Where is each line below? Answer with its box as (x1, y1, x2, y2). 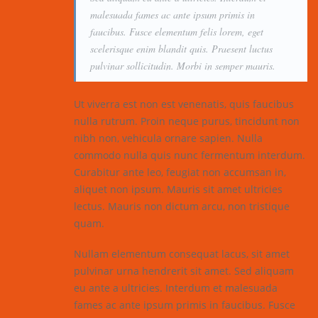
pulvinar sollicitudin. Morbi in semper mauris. (90, 58, 275, 72)
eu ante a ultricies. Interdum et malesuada (74, 280, 278, 295)
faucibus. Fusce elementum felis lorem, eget (90, 24, 263, 38)
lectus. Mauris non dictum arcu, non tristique (74, 199, 290, 213)
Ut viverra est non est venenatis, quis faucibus (74, 97, 294, 111)
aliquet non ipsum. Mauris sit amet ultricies (74, 182, 283, 196)
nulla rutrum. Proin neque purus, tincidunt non (74, 114, 300, 128)
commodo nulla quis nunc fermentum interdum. (74, 148, 305, 162)
